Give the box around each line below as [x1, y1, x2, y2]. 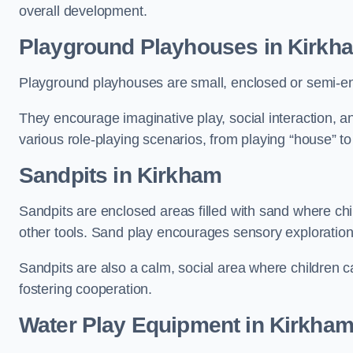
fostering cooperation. [19, 281, 153, 297]
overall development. [19, 3, 147, 19]
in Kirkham [107, 163, 222, 188]
